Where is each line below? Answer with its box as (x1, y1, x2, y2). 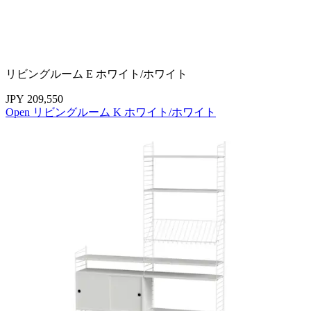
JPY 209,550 (6, 92, 63, 105)
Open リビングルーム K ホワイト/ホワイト (6, 106, 216, 118)
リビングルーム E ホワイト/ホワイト (6, 67, 187, 80)
